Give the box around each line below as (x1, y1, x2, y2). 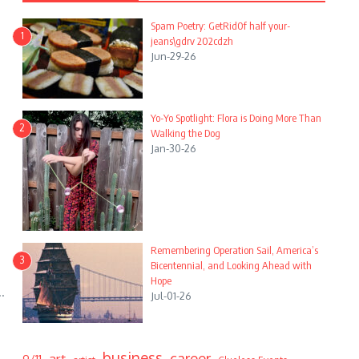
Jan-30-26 (151, 142, 196, 155)
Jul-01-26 (151, 289, 192, 303)
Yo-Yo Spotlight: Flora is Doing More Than (151, 111, 321, 125)
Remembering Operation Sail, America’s (151, 244, 318, 257)
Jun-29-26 (151, 50, 196, 63)
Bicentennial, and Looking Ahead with (151, 259, 312, 272)
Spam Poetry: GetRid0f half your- (151, 19, 291, 33)
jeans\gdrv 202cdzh (151, 34, 233, 48)
